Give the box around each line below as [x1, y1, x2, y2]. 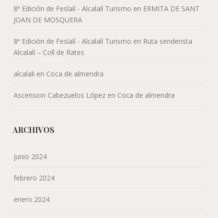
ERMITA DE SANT [143, 3, 200, 13]
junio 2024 [14, 151, 47, 161]
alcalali [14, 69, 35, 78]
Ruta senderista [143, 36, 193, 46]
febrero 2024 [14, 173, 55, 182]
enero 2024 [14, 194, 50, 204]
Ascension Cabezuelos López [14, 90, 106, 100]
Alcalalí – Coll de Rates [14, 47, 85, 57]
